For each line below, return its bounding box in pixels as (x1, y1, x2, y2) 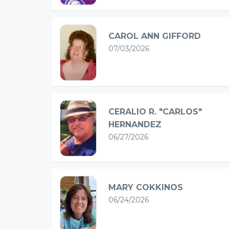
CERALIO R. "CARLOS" (108, 107, 202, 117)
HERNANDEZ (108, 120, 162, 130)
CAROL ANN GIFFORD (108, 31, 201, 41)
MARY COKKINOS (108, 182, 183, 193)
